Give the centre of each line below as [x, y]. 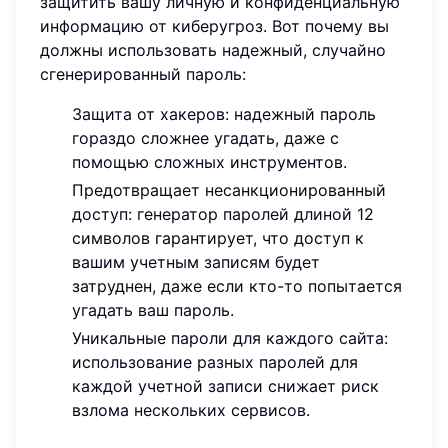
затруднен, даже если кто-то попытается [237, 285]
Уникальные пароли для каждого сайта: [230, 337]
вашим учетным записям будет [196, 261]
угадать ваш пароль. [153, 309]
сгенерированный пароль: [143, 73]
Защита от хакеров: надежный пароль [224, 113]
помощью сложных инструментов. [209, 161]
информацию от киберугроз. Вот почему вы [214, 25]
